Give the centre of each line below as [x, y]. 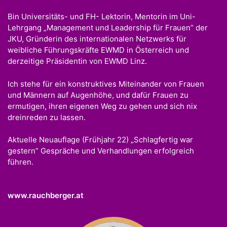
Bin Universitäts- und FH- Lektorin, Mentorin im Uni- [102, 17]
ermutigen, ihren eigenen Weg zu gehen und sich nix [102, 106]
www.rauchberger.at [46, 195]
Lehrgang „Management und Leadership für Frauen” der [108, 28]
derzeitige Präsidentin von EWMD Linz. [77, 61]
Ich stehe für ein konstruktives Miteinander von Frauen [106, 84]
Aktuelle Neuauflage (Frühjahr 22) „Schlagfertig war [100, 140]
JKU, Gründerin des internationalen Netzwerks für [97, 39]
